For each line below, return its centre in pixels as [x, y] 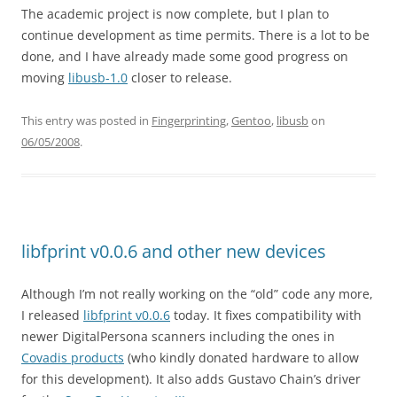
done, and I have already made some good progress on [185, 56]
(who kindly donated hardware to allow [241, 358]
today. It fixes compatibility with [266, 315]
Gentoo [251, 121]
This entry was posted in [86, 121]
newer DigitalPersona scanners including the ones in [178, 336]
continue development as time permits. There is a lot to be [195, 35]
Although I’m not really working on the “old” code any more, [197, 294]
